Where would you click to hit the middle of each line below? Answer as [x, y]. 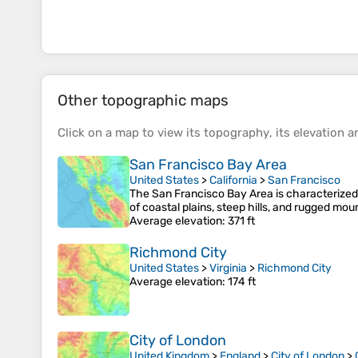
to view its [171, 133]
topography [237, 133]
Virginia [228, 268]
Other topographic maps [143, 101]
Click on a [86, 133]
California [233, 181]
